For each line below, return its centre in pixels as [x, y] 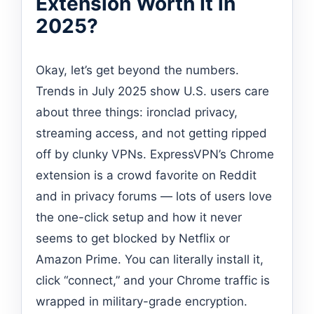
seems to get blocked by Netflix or [133, 238]
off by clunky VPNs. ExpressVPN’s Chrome [155, 154]
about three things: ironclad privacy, [137, 112]
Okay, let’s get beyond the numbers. [137, 70]
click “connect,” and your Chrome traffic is [153, 280]
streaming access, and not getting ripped [151, 133]
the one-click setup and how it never [139, 217]
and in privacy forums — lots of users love [154, 196]
